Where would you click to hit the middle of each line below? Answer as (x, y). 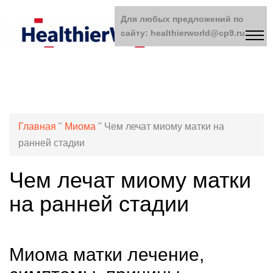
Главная (37, 126)
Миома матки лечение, (107, 254)
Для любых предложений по (182, 19)
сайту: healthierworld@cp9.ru (183, 33)
